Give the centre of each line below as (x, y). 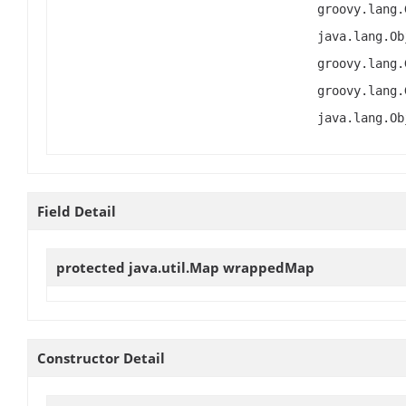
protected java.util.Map (140, 268)
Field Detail (77, 212)
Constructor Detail (101, 358)
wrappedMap (269, 268)
